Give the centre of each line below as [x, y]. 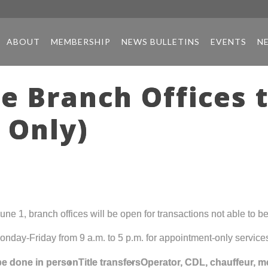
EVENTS [228, 42]
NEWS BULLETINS [160, 42]
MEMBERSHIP [80, 42]
